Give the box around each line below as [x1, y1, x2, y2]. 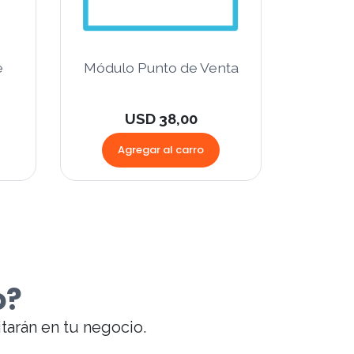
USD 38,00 [124, 110, 198, 128]
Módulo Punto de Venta [83, 59, 239, 77]
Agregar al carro [118, 142, 204, 158]
